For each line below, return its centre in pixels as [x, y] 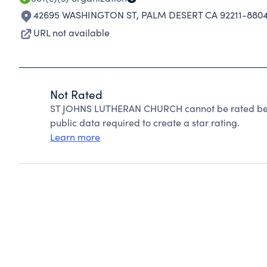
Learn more [75, 137]
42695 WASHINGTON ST [85, 15]
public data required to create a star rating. [145, 122]
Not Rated [76, 94]
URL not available [72, 32]
